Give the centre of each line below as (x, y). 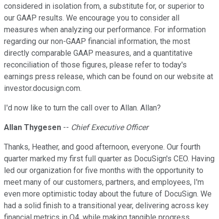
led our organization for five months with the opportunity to (104, 171)
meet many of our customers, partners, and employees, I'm (104, 182)
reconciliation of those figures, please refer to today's (95, 65)
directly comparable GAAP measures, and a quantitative (98, 53)
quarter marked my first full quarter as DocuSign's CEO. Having (109, 159)
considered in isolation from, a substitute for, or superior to (104, 6)
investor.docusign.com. (43, 88)
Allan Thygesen (33, 128)
